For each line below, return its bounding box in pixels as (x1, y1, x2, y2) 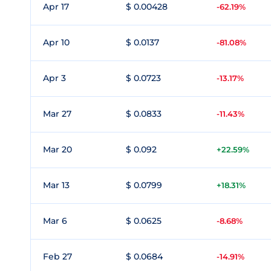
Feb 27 (43, 251, 72, 262)
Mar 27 (43, 108, 71, 119)
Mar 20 (43, 144, 72, 155)
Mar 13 (43, 180, 70, 191)
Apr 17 (43, 1, 69, 12)
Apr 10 (43, 37, 70, 48)
